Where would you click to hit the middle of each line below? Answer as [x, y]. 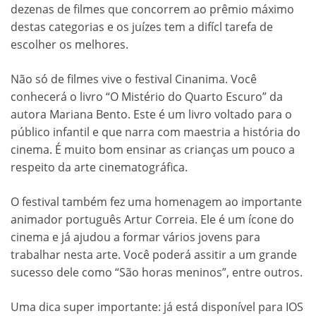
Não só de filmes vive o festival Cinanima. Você [134, 79]
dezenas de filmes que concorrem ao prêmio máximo [152, 10]
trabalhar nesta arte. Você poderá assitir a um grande [154, 255]
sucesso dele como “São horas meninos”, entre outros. [157, 273]
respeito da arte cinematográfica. [99, 168]
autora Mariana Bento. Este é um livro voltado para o [151, 115]
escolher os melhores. [69, 45]
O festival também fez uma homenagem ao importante [156, 202]
